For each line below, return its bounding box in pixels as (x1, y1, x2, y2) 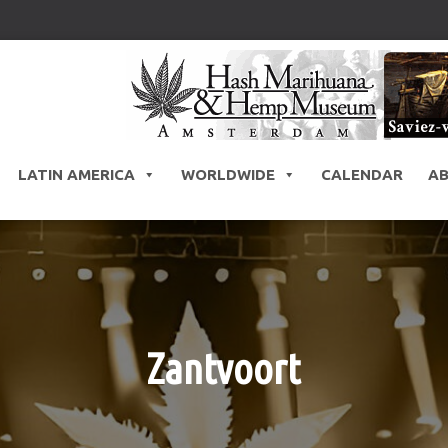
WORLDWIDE (180, 166, 275, 184)
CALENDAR (320, 166, 403, 184)
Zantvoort (147, 345, 301, 393)
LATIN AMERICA (17, 166, 135, 184)
